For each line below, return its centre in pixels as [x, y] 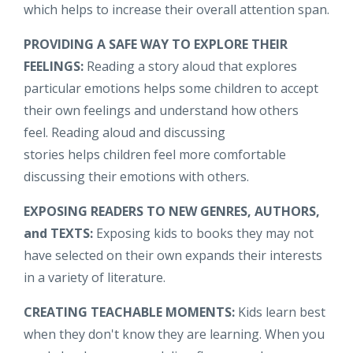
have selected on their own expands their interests [173, 255]
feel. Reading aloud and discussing [124, 132]
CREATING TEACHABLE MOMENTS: [129, 312]
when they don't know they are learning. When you [174, 334]
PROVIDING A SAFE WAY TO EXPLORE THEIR [156, 44]
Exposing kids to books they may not [203, 233]
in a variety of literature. [95, 277]
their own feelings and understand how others [161, 110]
